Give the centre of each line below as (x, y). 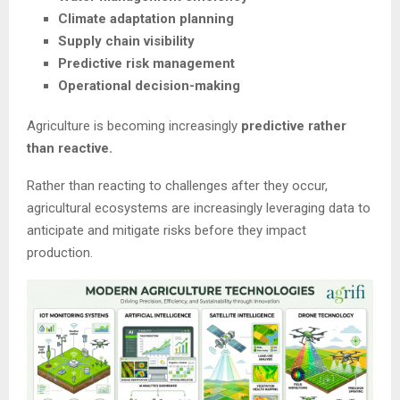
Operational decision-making (149, 86)
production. (60, 253)
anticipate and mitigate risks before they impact (167, 231)
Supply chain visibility (126, 42)
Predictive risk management (146, 64)
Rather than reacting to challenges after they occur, (177, 186)
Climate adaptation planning (146, 19)
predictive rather (294, 126)
